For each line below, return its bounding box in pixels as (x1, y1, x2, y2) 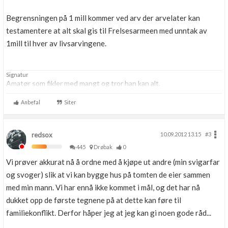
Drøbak (93, 144, 116, 150)
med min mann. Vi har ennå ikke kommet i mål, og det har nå (6, 183, 200, 192)
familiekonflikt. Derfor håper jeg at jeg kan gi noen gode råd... (6, 208, 211, 217)
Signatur (6, 71, 28, 78)
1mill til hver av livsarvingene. (6, 39, 106, 48)
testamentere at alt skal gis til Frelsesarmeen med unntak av (6, 26, 207, 35)
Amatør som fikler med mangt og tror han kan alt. (6, 79, 160, 88)
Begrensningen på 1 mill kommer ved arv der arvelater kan (6, 13, 200, 22)
